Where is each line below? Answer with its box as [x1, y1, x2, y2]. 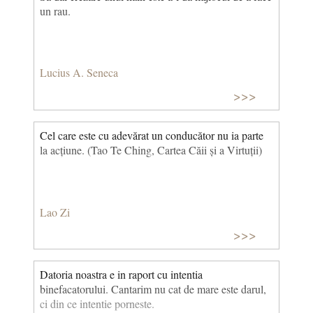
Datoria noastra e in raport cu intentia [40, 267, 203, 282]
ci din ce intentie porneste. [40, 296, 154, 312]
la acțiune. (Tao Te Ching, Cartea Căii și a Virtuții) [40, 142, 262, 157]
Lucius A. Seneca [40, 65, 118, 80]
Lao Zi [40, 204, 70, 219]
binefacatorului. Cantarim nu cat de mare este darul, [40, 282, 266, 297]
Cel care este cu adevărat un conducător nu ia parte [40, 127, 263, 143]
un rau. [40, 3, 71, 18]
